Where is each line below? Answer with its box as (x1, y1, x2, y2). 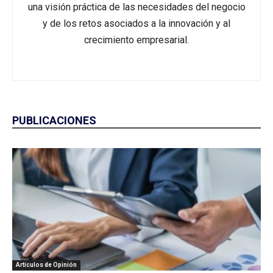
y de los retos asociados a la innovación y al (43, 18, 230, 29)
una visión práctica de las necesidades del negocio (27, 1, 246, 13)
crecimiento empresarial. (84, 34, 189, 46)
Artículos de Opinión (16, 261, 77, 269)
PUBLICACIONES (12, 114, 96, 127)
